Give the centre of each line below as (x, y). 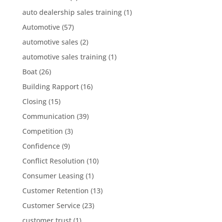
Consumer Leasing (53, 175)
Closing (34, 101)
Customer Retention (55, 190)
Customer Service (51, 205)
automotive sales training (64, 56)
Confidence (41, 146)
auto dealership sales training (72, 12)
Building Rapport (50, 86)
